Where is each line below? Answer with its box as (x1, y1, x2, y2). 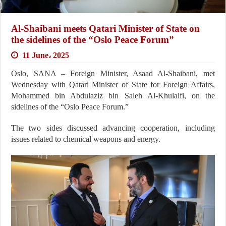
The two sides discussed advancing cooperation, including (11, 123, 215, 132)
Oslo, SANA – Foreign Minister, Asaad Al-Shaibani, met (11, 69, 215, 78)
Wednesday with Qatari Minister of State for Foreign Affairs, (11, 80, 215, 89)
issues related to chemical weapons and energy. (11, 134, 161, 143)
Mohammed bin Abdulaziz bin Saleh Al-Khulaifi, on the (11, 91, 215, 100)
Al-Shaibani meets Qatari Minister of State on (11, 23, 200, 34)
